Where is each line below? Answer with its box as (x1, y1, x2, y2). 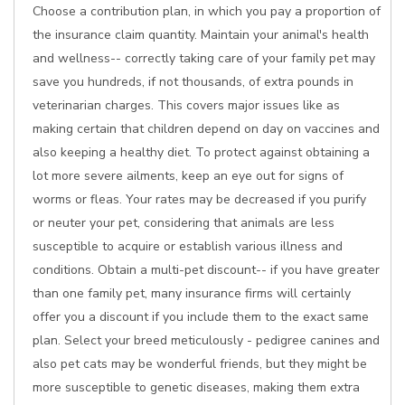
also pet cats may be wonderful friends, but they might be (33, 355, 367, 372)
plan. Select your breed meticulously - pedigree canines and (33, 332, 380, 349)
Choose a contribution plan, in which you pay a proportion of (33, 3, 381, 20)
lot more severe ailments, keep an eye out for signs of (33, 167, 344, 184)
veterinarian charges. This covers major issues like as (33, 97, 340, 114)
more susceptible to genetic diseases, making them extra (33, 379, 360, 396)
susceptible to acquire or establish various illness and (33, 238, 343, 255)
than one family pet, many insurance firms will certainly (33, 285, 351, 302)
